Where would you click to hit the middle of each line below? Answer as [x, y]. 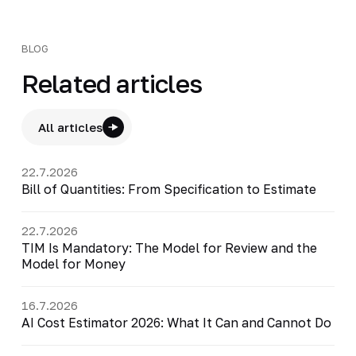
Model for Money [73, 263]
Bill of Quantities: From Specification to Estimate [168, 189]
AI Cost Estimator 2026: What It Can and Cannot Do [176, 322]
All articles [70, 127]
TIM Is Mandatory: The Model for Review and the [169, 248]
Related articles [112, 83]
